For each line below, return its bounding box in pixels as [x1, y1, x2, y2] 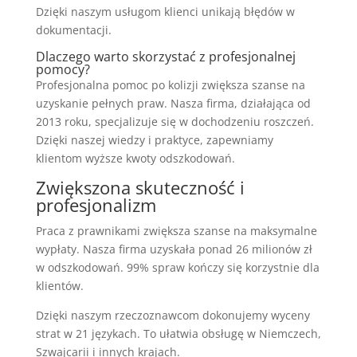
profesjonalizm [35, 192, 156, 217]
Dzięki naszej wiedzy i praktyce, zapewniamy [35, 131, 273, 147]
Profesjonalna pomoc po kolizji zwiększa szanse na [35, 76, 305, 92]
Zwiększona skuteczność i [35, 175, 245, 199]
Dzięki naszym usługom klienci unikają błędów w [35, 3, 295, 19]
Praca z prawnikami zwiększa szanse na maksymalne [35, 222, 317, 238]
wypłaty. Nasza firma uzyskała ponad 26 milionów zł [35, 241, 312, 257]
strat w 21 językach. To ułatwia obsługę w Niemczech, [35, 325, 321, 341]
